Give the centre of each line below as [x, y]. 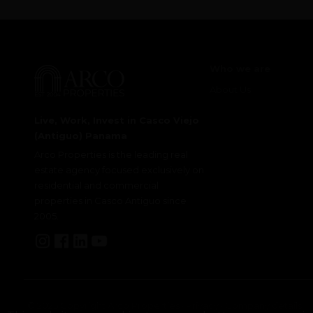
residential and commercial [96, 185]
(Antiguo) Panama [80, 135]
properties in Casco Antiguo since [110, 200]
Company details [263, 305]
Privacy [202, 305]
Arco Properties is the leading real [111, 154]
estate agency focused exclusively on [119, 169]
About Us [230, 89]
